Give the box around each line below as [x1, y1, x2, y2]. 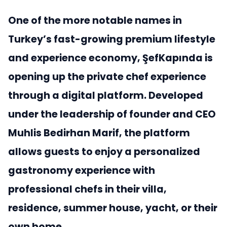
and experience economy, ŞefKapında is [8, 51, 213, 65]
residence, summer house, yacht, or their [8, 201, 217, 215]
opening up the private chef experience [8, 70, 206, 84]
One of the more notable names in [8, 14, 182, 28]
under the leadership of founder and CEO [8, 107, 216, 122]
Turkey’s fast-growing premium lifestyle [8, 32, 215, 47]
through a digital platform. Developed [8, 89, 203, 103]
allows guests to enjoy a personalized [8, 145, 200, 159]
